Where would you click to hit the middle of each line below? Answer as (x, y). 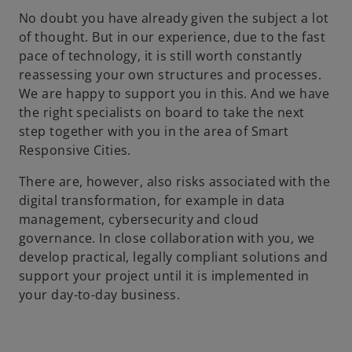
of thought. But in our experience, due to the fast (172, 37)
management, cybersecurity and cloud (139, 219)
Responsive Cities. (75, 150)
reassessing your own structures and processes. (170, 74)
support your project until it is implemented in (164, 275)
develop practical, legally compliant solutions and (174, 257)
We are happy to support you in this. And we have (174, 93)
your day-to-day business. (100, 294)
